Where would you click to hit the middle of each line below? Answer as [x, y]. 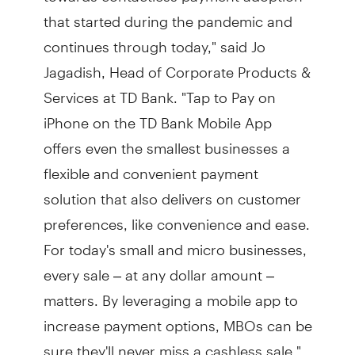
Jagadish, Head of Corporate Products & [177, 65]
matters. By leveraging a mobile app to [170, 293]
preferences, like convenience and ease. [176, 217]
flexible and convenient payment [151, 166]
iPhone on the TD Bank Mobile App [157, 116]
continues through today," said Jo [154, 40]
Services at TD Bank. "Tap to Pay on [159, 90]
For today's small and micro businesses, [175, 242]
